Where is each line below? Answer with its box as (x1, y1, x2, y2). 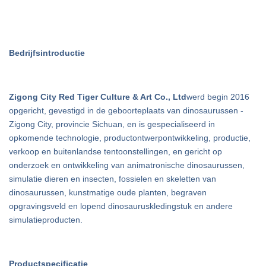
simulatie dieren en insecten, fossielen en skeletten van (9, 174, 216, 183)
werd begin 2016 (186, 92, 249, 102)
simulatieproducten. (9, 215, 83, 224)
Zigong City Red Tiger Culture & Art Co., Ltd (9, 92, 186, 102)
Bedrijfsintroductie (9, 48, 85, 58)
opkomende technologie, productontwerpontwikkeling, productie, (9, 133, 251, 142)
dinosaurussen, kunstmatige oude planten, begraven (9, 188, 207, 197)
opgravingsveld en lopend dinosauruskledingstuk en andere (9, 201, 233, 211)
